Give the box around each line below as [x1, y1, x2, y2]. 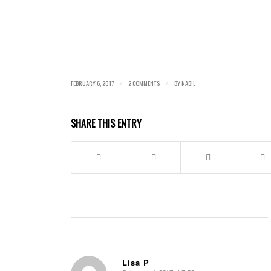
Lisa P [122, 256, 150, 269]
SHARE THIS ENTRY [71, 116, 142, 131]
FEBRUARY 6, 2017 [71, 78, 114, 88]
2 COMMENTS [128, 78, 160, 88]
